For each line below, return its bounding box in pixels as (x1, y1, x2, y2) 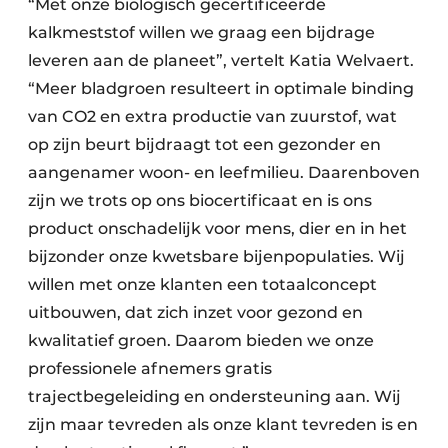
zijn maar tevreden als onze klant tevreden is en (28, 415, 418, 435)
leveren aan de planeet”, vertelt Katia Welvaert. (28, 51, 414, 71)
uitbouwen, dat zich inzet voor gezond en (28, 303, 363, 323)
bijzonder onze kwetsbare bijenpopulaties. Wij (28, 247, 405, 267)
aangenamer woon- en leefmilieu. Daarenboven (28, 163, 420, 183)
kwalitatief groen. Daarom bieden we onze (28, 331, 374, 351)
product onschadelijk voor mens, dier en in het (28, 219, 407, 239)
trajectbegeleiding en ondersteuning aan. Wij (28, 387, 401, 407)
